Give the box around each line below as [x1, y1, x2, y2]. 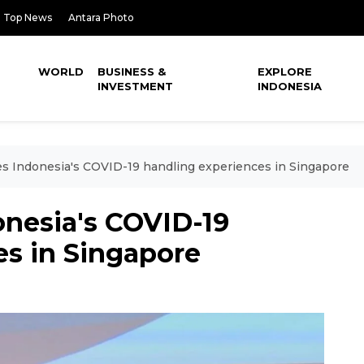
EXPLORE [258, 65, 313, 78]
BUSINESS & [97, 65, 167, 78]
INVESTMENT [97, 80, 174, 93]
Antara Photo [68, 11, 134, 24]
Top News [3, 11, 52, 24]
